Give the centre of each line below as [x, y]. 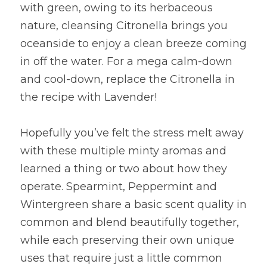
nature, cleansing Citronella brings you [124, 26]
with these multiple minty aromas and [123, 151]
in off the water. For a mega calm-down [126, 61]
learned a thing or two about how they [124, 169]
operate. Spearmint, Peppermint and [119, 187]
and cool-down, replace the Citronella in [128, 79]
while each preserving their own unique [127, 240]
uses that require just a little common [121, 258]
